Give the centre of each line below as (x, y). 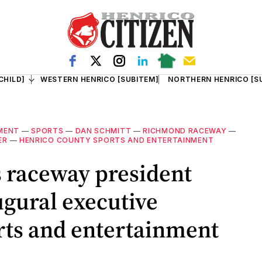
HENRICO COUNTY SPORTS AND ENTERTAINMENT (116, 140)
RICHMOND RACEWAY (185, 131)
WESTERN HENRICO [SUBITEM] (99, 79)
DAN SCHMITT (103, 131)
